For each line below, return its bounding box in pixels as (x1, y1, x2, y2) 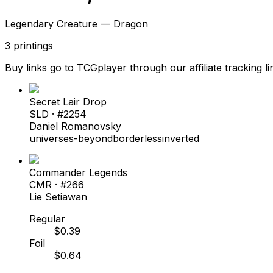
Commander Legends (29, 166, 127, 179)
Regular (29, 212, 65, 225)
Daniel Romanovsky (29, 119, 121, 132)
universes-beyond (29, 132, 113, 144)
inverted (162, 132, 199, 144)
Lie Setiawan (29, 190, 87, 203)
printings (13, 39, 53, 52)
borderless (113, 132, 162, 144)
